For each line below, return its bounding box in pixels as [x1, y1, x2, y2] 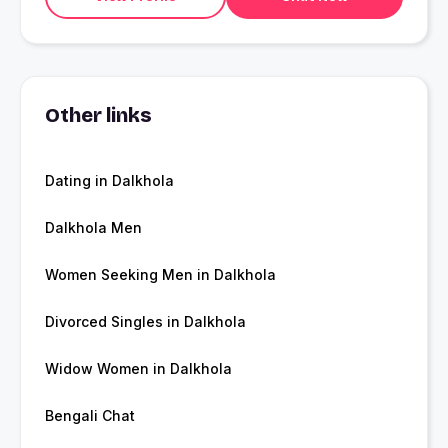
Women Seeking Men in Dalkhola [45, 266, 276, 284]
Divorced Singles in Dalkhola [45, 313, 246, 331]
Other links [45, 103, 152, 128]
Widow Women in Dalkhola [45, 360, 232, 378]
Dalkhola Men [45, 219, 142, 237]
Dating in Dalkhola [45, 172, 174, 190]
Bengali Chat [45, 407, 135, 425]
